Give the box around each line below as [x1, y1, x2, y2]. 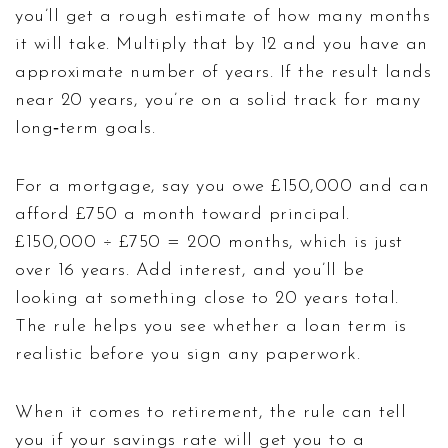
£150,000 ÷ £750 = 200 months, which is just [15, 232, 403, 252]
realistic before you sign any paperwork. [15, 344, 360, 364]
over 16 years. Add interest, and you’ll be [15, 260, 364, 280]
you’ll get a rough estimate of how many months [15, 6, 430, 26]
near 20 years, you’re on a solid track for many [15, 90, 421, 110]
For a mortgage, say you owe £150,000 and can [15, 176, 429, 196]
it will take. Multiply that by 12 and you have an [15, 34, 428, 54]
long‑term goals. [15, 118, 155, 138]
